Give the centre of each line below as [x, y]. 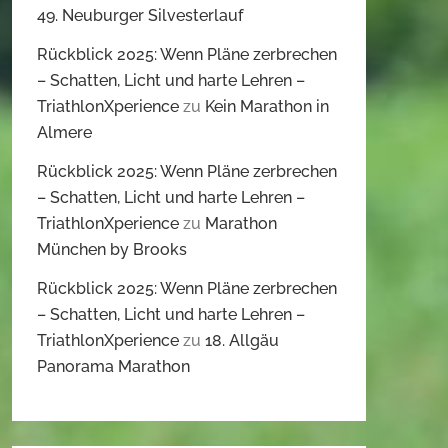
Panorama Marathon [113, 367]
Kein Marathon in [267, 107]
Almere [64, 133]
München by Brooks [112, 250]
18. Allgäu [242, 341]
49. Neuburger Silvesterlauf [140, 16]
